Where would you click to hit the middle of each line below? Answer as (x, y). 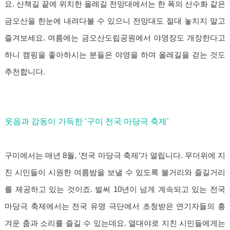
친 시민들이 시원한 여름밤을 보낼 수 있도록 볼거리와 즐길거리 (115, 173)
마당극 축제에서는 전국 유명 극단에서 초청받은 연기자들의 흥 (115, 207)
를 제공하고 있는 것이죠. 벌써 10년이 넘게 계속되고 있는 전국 (115, 190)
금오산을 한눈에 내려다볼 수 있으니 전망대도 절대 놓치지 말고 (115, 21)
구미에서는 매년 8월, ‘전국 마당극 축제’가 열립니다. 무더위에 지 (115, 156)
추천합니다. (25, 72)
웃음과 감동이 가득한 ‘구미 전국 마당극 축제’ (87, 122)
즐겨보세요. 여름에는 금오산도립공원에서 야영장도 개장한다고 (115, 38)
